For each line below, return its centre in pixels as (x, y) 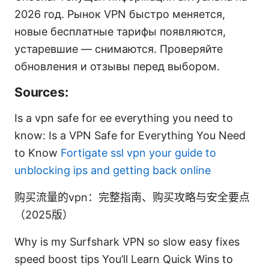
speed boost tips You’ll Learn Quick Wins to (124, 259)
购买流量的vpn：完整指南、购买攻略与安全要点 (132, 197)
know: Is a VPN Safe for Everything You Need (130, 135)
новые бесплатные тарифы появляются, (120, 31)
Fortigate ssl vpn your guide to (138, 153)
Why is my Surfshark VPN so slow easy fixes (127, 241)
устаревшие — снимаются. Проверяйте (119, 49)
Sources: (41, 92)
